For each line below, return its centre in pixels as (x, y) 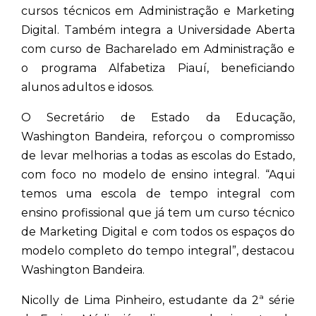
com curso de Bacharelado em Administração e (158, 49)
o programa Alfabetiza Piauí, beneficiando (158, 68)
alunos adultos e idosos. (87, 87)
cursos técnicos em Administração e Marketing (158, 11)
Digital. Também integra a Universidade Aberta (158, 30)
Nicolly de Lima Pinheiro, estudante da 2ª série (158, 300)
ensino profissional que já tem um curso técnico (158, 212)
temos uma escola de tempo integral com (158, 193)
